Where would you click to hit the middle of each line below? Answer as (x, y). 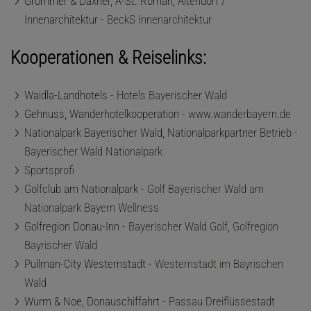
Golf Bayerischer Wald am (205, 189)
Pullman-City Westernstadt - (90, 264)
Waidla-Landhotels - (70, 95)
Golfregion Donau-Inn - (76, 227)
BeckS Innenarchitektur (159, 19)
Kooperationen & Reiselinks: (108, 58)
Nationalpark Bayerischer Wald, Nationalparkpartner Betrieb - (161, 133)
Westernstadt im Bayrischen (219, 264)
